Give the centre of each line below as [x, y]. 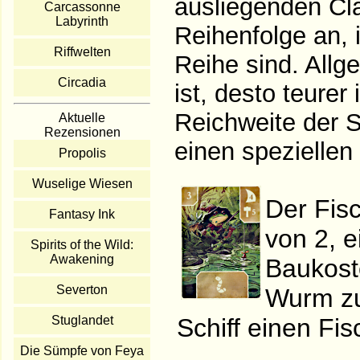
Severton [82, 289]
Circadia [82, 82]
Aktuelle [82, 117]
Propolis [82, 153]
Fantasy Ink [82, 214]
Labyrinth [82, 21]
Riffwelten [82, 51]
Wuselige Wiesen [82, 183]
